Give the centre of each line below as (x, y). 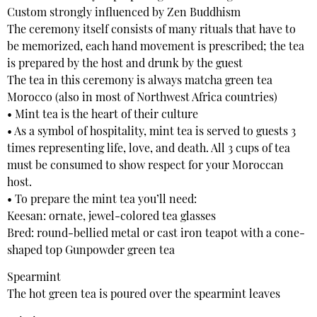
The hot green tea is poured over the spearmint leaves (144, 295)
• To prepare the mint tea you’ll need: (102, 200)
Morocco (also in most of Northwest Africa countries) (142, 98)
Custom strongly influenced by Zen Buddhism (124, 13)
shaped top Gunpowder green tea (91, 251)
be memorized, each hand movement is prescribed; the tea (156, 47)
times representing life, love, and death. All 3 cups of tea (149, 149)
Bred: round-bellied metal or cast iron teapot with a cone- (156, 234)
